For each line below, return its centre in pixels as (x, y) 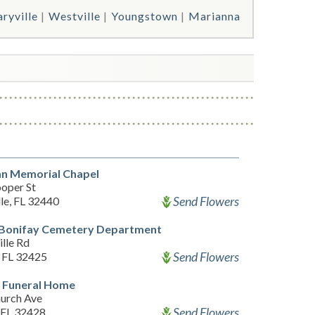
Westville (75, 16)
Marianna (214, 16)
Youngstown (144, 16)
